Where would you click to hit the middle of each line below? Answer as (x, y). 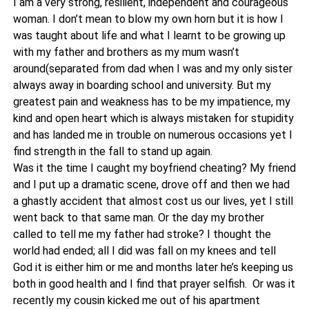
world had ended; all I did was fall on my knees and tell (144, 251)
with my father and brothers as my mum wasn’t (126, 52)
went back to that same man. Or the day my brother (138, 218)
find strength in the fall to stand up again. (112, 151)
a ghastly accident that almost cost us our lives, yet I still (153, 201)
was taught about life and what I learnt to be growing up (149, 36)
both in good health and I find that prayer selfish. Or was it (154, 284)
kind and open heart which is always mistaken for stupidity (153, 118)
